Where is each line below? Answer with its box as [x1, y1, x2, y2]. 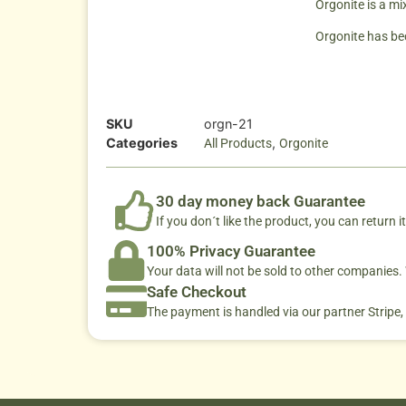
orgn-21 [204, 115, 253, 131]
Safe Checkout [147, 282, 246, 301]
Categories [106, 134, 178, 150]
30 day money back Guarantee [156, 191, 365, 210]
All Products [204, 135, 272, 150]
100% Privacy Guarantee [147, 241, 315, 260]
